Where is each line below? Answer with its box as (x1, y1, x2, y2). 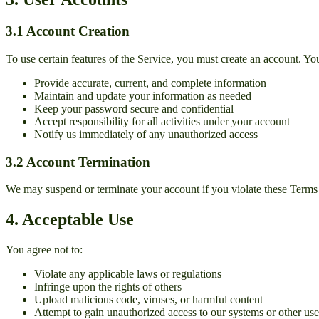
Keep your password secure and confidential (34, 103, 234, 115)
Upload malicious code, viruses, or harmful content (34, 293, 263, 306)
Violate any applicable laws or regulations (34, 268, 221, 281)
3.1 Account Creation (6, 23, 130, 39)
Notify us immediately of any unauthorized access (34, 128, 258, 141)
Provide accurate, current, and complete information (34, 77, 266, 90)
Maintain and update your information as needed (34, 90, 251, 103)
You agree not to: (6, 244, 83, 256)
